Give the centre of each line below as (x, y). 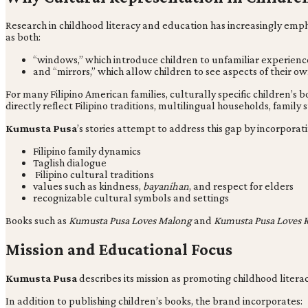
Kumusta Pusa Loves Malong (131, 221)
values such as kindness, (88, 186)
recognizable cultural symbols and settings (131, 198)
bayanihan (166, 186)
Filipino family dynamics (87, 151)
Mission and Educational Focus (119, 250)
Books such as (37, 221)
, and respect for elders (241, 186)
